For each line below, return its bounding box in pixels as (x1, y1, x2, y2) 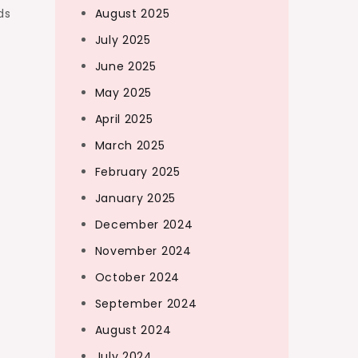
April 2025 (94, 111, 153, 127)
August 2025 (94, 6, 170, 22)
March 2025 (94, 137, 165, 153)
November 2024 (94, 243, 192, 259)
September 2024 (94, 296, 197, 312)
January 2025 (94, 190, 176, 206)
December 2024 (94, 217, 193, 233)
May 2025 (94, 85, 153, 101)
